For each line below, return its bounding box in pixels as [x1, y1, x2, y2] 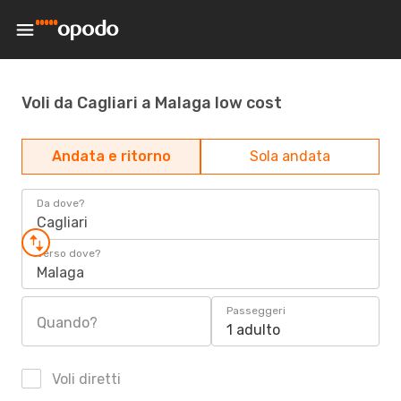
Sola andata [250, 148, 330, 165]
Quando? [37, 314, 98, 331]
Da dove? [37, 197, 84, 209]
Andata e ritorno [51, 148, 171, 165]
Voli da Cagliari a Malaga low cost [21, 92, 282, 113]
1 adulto [226, 321, 280, 338]
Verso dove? [37, 247, 100, 260]
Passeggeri [226, 304, 286, 317]
